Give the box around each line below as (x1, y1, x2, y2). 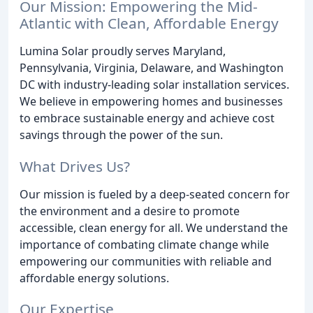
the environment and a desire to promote (20, 203, 240, 219)
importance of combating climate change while (20, 236, 269, 252)
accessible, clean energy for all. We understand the (20, 219, 288, 235)
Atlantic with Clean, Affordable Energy (20, 13, 279, 33)
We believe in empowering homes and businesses (20, 93, 283, 109)
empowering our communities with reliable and (20, 253, 272, 269)
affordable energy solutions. (20, 270, 169, 286)
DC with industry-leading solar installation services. (20, 76, 289, 92)
